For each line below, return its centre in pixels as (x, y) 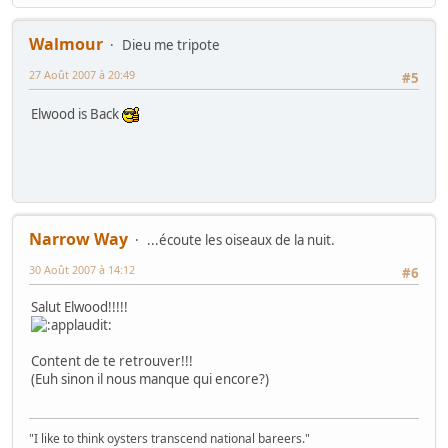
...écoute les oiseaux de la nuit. (241, 240)
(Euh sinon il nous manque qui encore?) (150, 379)
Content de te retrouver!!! (112, 361)
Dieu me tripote (171, 45)
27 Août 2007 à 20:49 (82, 75)
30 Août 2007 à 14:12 (82, 270)
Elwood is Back (76, 114)
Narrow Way (78, 239)
